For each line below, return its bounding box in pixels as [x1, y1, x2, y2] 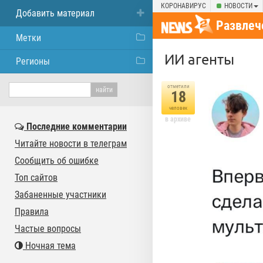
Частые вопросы [15, 223, 81, 234]
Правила [15, 206, 49, 217]
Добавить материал [16, 8, 95, 19]
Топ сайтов [15, 172, 58, 183]
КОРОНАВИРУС [161, 2, 206, 10]
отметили [167, 83, 190, 89]
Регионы [16, 56, 50, 67]
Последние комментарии [24, 121, 127, 132]
